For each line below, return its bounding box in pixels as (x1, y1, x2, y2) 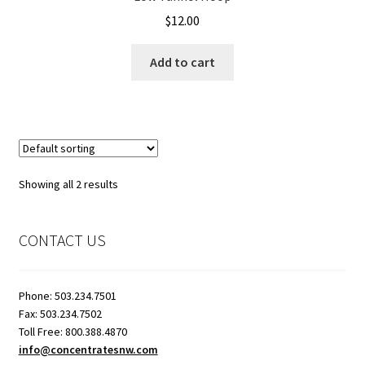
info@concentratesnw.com (18, 341, 158, 357)
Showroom (18, 28, 80, 45)
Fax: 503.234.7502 (18, 306, 102, 321)
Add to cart (150, 54, 215, 71)
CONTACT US (18, 230, 106, 251)
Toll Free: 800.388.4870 (18, 323, 127, 339)
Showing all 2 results (18, 177, 118, 192)
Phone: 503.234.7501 (18, 288, 117, 303)
